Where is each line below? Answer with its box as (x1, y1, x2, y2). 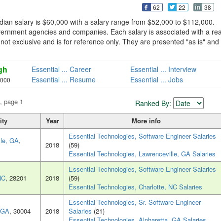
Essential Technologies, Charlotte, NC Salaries (69, 182, 202, 192)
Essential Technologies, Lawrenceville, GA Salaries (69, 149, 216, 159)
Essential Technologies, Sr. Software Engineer (69, 197, 201, 207)
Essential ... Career (32, 64, 91, 74)
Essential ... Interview (130, 64, 196, 74)
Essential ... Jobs (130, 74, 183, 84)
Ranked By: (135, 98, 173, 109)
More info (132, 116, 161, 126)
